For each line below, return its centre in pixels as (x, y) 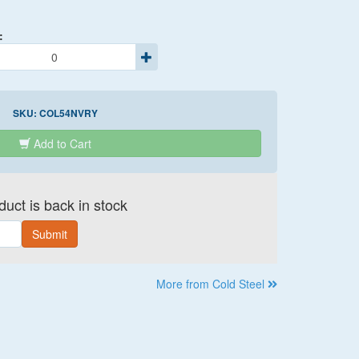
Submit (49, 234)
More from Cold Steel (212, 284)
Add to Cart (62, 143)
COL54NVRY (68, 113)
